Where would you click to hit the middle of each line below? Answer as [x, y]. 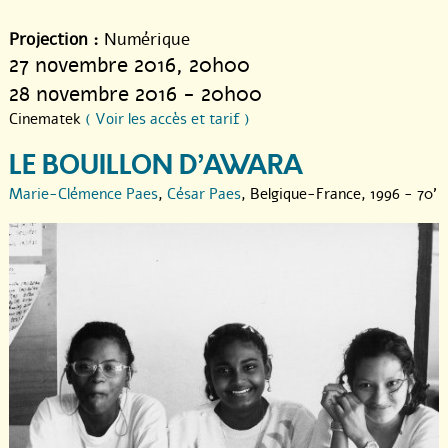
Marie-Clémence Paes [83, 193]
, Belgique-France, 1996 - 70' [339, 193]
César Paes [204, 193]
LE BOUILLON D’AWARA [156, 165]
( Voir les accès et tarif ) [167, 118]
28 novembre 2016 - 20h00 [135, 93]
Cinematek [47, 118]
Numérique [144, 39]
